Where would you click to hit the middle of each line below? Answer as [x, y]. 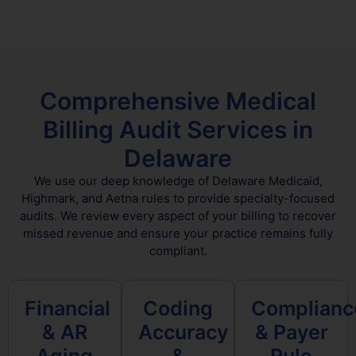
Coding [178, 308]
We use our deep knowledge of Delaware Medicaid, [178, 181]
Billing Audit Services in [178, 130]
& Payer [291, 332]
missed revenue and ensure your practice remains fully [178, 234]
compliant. [178, 251]
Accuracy [183, 332]
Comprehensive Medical [178, 101]
